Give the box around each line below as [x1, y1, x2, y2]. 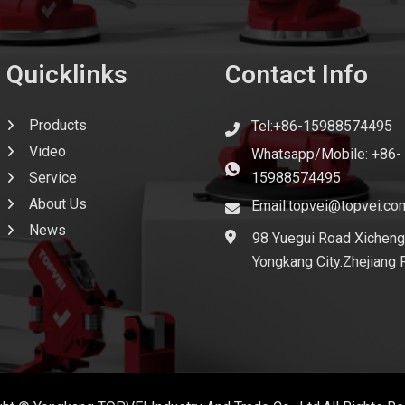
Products [28, 116, 87, 134]
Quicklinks [6, 59, 128, 89]
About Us [28, 194, 87, 212]
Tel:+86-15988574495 [250, 117, 392, 135]
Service [28, 168, 77, 186]
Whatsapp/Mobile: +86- [250, 145, 401, 163]
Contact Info [224, 59, 368, 89]
